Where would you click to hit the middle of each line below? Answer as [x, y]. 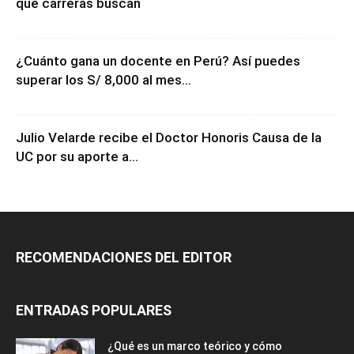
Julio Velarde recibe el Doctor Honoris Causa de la [169, 138]
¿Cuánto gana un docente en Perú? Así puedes [158, 61]
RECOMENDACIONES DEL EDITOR [124, 258]
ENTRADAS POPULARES [94, 311]
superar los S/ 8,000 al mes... [104, 80]
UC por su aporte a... [77, 157]
